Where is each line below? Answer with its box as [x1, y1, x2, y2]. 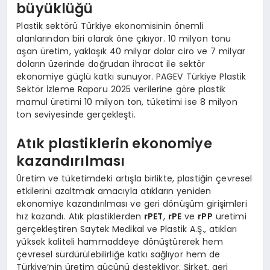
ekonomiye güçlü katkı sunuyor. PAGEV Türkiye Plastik [16, 71, 246, 83]
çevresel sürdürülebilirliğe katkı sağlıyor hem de [16, 248, 221, 261]
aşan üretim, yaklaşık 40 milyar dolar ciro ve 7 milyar [16, 45, 246, 58]
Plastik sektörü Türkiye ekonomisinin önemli [16, 20, 204, 33]
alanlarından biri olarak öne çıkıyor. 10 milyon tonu [16, 33, 231, 45]
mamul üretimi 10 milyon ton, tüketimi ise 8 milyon [16, 96, 237, 108]
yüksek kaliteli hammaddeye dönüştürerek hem [16, 236, 223, 248]
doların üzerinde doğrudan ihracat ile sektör [16, 58, 206, 71]
